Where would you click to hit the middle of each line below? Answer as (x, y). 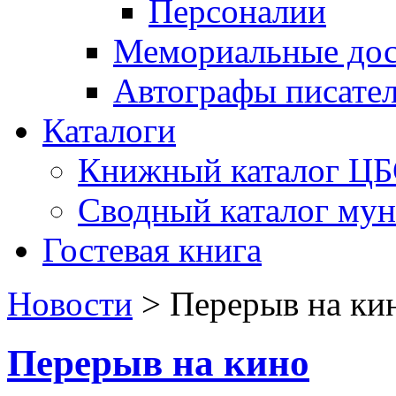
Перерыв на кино (158, 362)
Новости (70, 303)
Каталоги (109, 130)
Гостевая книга (152, 249)
